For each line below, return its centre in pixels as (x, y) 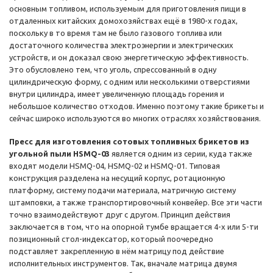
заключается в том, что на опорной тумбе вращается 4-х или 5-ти (134, 227)
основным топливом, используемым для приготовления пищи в (128, 9)
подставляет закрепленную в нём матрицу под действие (117, 251)
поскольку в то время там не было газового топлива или (115, 33)
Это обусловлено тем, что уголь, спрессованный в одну (113, 70)
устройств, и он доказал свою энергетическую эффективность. (129, 58)
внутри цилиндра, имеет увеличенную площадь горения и (117, 94)
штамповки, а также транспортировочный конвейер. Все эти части (136, 203)
